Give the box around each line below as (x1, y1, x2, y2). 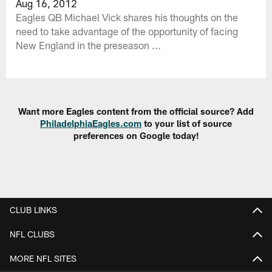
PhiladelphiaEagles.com (40, 118, 141, 129)
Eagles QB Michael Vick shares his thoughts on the (16, 10, 239, 23)
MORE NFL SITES (10, 253, 76, 263)
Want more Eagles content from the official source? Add (18, 106, 254, 117)
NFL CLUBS (10, 228, 55, 239)
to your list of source (141, 118, 232, 129)
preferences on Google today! (73, 130, 199, 141)
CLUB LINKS (10, 204, 57, 215)
